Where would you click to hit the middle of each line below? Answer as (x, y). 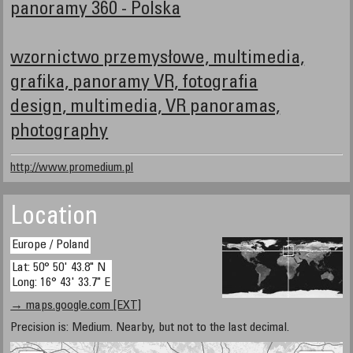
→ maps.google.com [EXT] (76, 306)
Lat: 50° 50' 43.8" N (59, 268)
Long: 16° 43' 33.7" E (61, 283)
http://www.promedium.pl (72, 168)
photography (59, 132)
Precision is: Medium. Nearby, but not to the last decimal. (150, 328)
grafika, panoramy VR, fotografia (134, 84)
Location (54, 218)
